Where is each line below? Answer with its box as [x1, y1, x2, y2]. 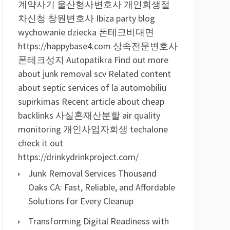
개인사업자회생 [63, 123, 128, 135]
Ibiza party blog [96, 12, 155, 24]
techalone [130, 123, 168, 135]
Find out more [114, 54, 168, 66]
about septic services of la [18, 82, 118, 93]
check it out [18, 137, 63, 149]
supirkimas [18, 95, 60, 107]
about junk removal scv [18, 68, 106, 80]
